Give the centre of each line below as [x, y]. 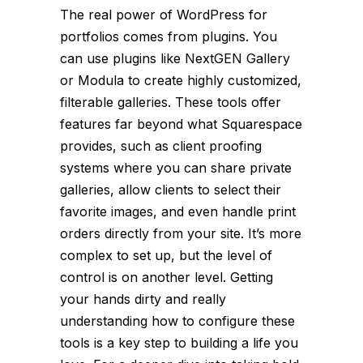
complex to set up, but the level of [166, 256]
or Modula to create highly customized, [181, 81]
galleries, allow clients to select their [171, 190]
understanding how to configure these [177, 321]
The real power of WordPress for [164, 15]
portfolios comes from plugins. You [169, 37]
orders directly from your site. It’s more [181, 234]
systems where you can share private [176, 168]
